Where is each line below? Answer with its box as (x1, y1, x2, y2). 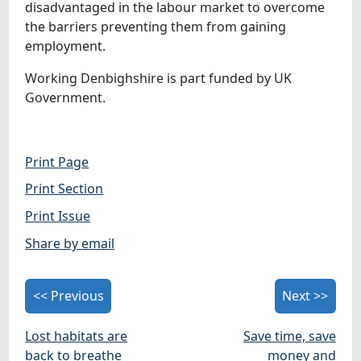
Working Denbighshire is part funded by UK (25, 68, 293, 87)
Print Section (25, 180, 104, 198)
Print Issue (25, 207, 91, 226)
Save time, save (243, 326, 336, 345)
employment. (25, 36, 106, 55)
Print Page (25, 152, 89, 171)
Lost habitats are (25, 326, 128, 345)
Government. (25, 88, 106, 106)
